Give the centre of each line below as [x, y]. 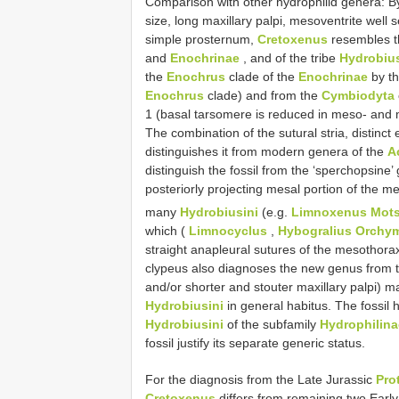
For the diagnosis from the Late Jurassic [261, 379]
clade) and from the [263, 95]
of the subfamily [272, 324]
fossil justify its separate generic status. [255, 342]
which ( [167, 230]
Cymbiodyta [358, 95]
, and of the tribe [289, 57]
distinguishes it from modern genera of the [266, 151]
